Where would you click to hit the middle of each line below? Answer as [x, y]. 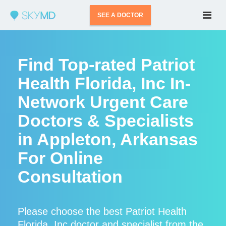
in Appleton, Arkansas [108, 139]
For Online [60, 158]
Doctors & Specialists [106, 121]
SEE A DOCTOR [121, 15]
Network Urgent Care [103, 102]
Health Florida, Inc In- [104, 83]
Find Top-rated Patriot [106, 65]
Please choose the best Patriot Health [102, 211]
